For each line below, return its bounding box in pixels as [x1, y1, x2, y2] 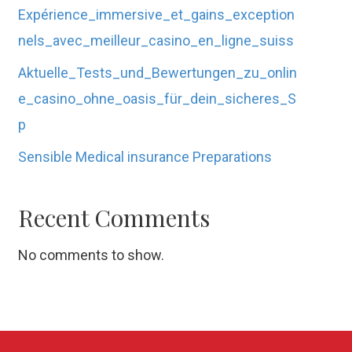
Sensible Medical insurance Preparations [17, 148, 272, 165]
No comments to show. [17, 247, 164, 263]
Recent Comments [17, 202, 210, 233]
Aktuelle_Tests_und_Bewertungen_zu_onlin [17, 64, 297, 81]
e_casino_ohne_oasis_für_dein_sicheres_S [17, 90, 296, 107]
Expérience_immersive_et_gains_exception [17, 6, 295, 23]
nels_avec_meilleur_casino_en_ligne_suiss [17, 32, 294, 49]
